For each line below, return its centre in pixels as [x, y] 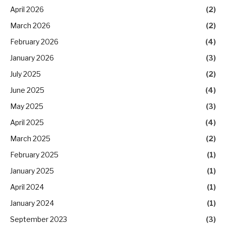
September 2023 [39, 219]
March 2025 [30, 138]
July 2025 [25, 74]
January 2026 [32, 58]
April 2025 [27, 122]
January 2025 [32, 171]
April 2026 [27, 9]
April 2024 [27, 187]
